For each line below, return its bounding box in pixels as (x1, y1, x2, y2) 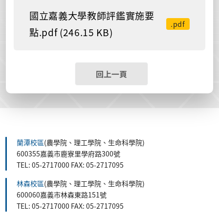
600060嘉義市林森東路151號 (17, 189, 107, 199)
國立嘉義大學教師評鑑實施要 (29, 8, 154, 22)
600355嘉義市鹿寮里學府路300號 (17, 148, 120, 158)
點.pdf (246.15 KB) (29, 25, 113, 39)
